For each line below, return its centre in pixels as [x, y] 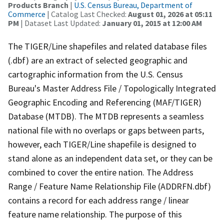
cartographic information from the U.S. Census [95, 74]
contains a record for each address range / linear [98, 200]
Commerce [27, 14]
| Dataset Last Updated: [60, 23]
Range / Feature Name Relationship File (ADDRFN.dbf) [109, 186]
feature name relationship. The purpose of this [95, 214]
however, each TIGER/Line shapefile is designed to [102, 144]
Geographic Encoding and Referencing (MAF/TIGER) [105, 102]
